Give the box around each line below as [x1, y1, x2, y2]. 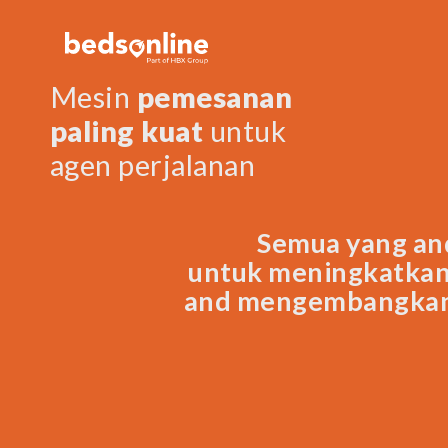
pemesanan [136, 79, 293, 114]
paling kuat [50, 113, 204, 148]
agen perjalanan [50, 147, 256, 182]
